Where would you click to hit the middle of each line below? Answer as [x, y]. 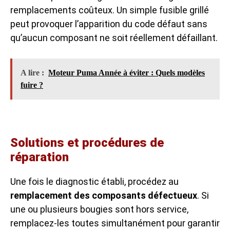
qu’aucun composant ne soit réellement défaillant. [114, 38]
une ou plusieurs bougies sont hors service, [99, 209]
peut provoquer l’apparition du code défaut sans [109, 24]
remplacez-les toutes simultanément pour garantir [115, 223]
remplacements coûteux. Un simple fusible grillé [110, 10]
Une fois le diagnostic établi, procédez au [94, 181]
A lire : [32, 73]
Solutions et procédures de [87, 143]
